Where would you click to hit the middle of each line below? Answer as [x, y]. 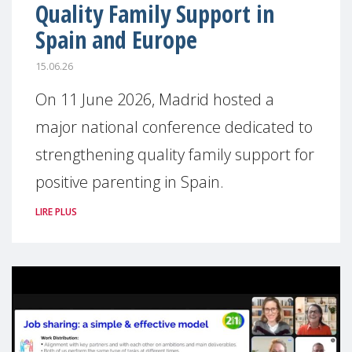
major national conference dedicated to [174, 127]
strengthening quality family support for [175, 154]
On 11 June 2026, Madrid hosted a [155, 99]
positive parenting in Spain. [130, 182]
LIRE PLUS [56, 212]
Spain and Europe [116, 39]
